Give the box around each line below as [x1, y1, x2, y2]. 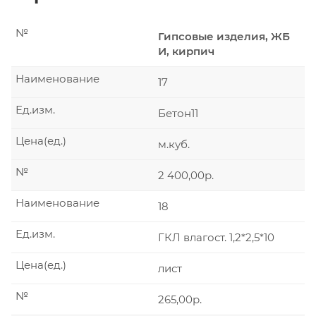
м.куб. [158, 138, 190, 151]
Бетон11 [158, 107, 198, 120]
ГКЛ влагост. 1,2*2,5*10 [158, 231, 274, 244]
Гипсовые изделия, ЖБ [158, 30, 290, 43]
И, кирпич [158, 44, 214, 58]
